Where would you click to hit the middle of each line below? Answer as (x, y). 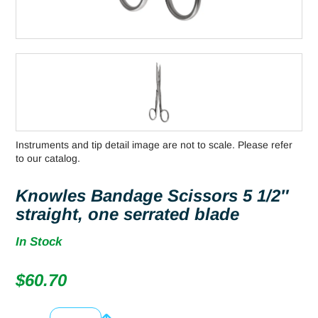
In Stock (39, 241)
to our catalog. (48, 158)
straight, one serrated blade (127, 214)
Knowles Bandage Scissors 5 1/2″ (152, 195)
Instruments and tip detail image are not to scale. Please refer (154, 144)
